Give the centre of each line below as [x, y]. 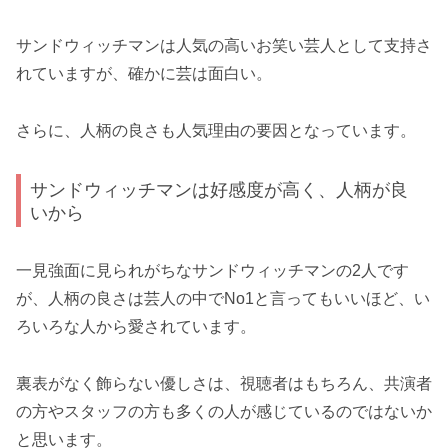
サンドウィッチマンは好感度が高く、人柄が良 [219, 189]
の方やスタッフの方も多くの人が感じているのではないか [224, 411]
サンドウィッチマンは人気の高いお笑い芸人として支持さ [224, 46]
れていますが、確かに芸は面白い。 [144, 74]
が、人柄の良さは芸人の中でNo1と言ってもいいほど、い [223, 299]
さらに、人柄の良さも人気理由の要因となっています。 [216, 131]
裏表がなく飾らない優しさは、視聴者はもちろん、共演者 [224, 383]
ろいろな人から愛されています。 [136, 327]
